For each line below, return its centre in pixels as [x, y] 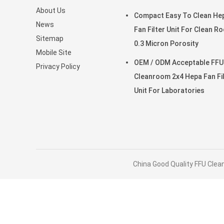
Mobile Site [54, 52]
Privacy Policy [58, 66]
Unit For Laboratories [169, 90]
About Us [51, 10]
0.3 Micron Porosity [166, 43]
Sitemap [50, 38]
